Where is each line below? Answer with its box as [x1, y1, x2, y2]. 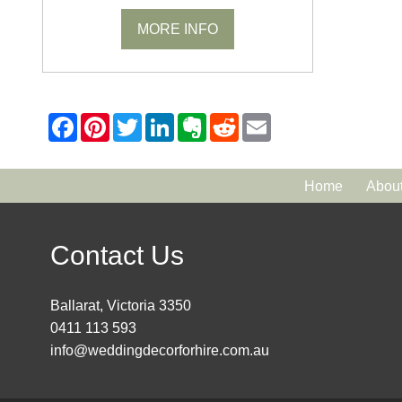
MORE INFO [137, 22, 219, 38]
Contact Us [50, 240, 184, 271]
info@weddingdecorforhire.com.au [50, 343, 269, 359]
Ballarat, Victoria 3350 [50, 298, 191, 314]
